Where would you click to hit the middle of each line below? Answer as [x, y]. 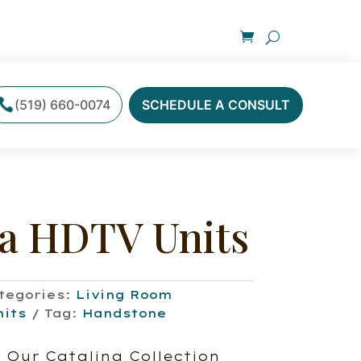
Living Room [124, 295]
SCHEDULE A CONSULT [216, 105]
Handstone [124, 314]
